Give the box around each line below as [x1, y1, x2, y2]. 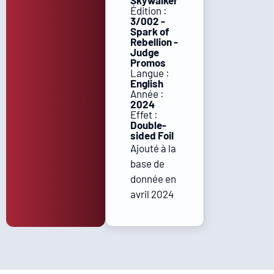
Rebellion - [130, 35, 178, 48]
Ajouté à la [130, 142, 176, 154]
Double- [130, 119, 166, 131]
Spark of [130, 25, 169, 37]
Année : [130, 87, 164, 100]
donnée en [130, 172, 176, 185]
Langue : [130, 67, 169, 79]
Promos [130, 56, 166, 68]
